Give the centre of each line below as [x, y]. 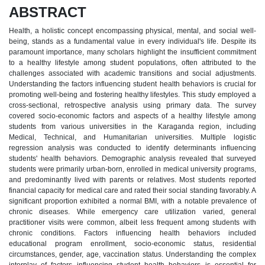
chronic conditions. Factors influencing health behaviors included [132, 233]
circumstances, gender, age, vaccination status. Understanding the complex [132, 254]
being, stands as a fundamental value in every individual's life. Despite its [132, 41]
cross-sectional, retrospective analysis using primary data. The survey [132, 105]
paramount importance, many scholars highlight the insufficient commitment [132, 52]
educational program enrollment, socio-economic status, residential [132, 243]
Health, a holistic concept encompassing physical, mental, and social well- [132, 30]
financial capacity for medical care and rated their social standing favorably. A [132, 190]
